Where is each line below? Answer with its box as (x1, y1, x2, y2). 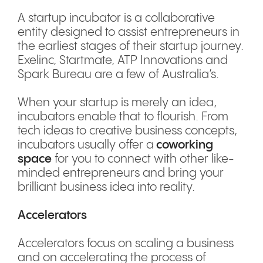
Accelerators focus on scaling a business (18, 238, 234, 250)
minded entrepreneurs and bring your (18, 167, 224, 180)
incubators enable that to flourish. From (18, 111, 228, 123)
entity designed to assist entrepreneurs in (18, 26, 240, 39)
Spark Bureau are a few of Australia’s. (18, 69, 219, 81)
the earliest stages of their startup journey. (18, 41, 244, 53)
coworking (154, 139, 213, 151)
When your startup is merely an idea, (18, 97, 217, 109)
